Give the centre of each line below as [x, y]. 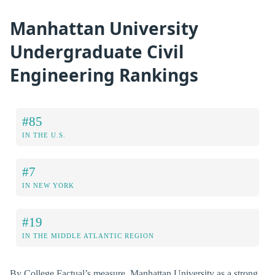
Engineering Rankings [104, 75]
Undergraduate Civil [97, 51]
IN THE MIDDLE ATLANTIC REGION [88, 236]
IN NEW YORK [48, 186]
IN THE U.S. [44, 135]
